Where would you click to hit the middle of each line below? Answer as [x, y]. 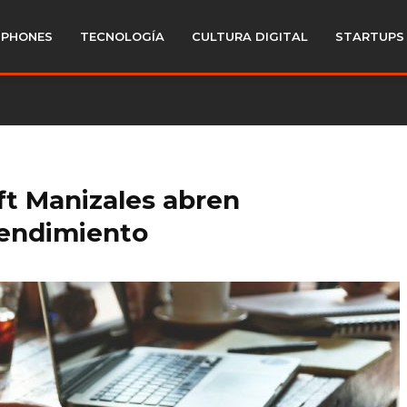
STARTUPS [370, 36]
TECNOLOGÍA [122, 36]
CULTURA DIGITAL [250, 36]
